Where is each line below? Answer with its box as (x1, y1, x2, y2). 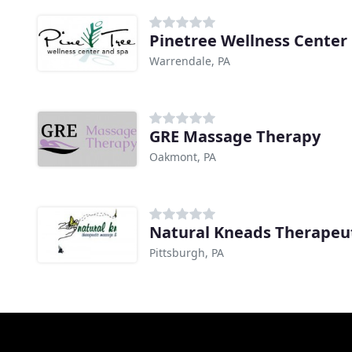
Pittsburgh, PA (149, 245, 224, 261)
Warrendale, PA (149, 53, 230, 69)
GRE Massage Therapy (149, 126, 321, 148)
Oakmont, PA (149, 149, 216, 165)
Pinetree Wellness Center (149, 30, 347, 52)
